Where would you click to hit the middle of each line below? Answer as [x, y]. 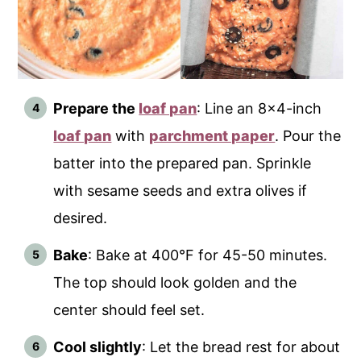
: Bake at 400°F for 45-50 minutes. [208, 255]
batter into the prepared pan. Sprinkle [183, 163]
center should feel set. [129, 309]
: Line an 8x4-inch [259, 108]
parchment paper [212, 135]
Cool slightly [98, 346]
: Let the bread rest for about [241, 346]
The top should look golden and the [175, 282]
